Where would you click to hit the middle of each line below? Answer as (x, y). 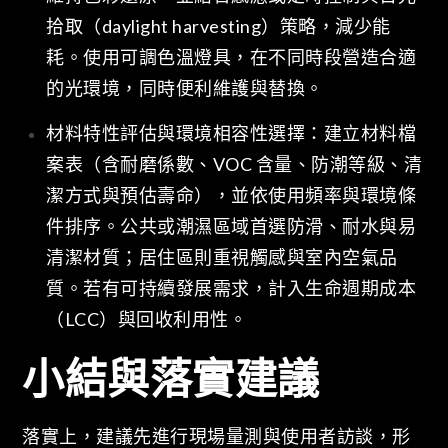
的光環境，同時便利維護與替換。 (185, 87)
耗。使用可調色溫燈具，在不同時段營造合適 (231, 56)
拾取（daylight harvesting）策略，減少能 (218, 25)
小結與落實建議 (171, 378)
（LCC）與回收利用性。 (147, 319)
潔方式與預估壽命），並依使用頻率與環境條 (231, 195)
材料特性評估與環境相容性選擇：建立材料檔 (231, 133)
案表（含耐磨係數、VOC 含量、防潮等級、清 (234, 164)
